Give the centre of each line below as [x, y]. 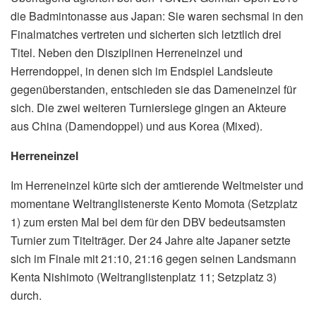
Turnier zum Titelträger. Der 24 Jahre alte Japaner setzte [151, 241]
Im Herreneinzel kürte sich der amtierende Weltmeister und [157, 186]
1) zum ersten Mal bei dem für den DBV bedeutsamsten [148, 222]
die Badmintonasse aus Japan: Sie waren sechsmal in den [157, 16]
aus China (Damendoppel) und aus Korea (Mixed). [136, 126]
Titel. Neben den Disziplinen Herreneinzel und [127, 53]
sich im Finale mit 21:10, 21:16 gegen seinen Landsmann [153, 259]
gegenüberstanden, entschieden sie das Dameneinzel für [153, 90]
